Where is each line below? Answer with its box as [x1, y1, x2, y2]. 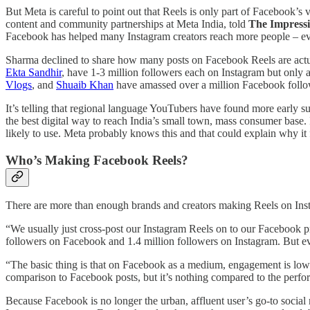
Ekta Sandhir [6, 66, 62, 79]
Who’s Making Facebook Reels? [6, 152, 188, 167]
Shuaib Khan [56, 79, 113, 91]
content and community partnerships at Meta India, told [6, 18, 248, 30]
